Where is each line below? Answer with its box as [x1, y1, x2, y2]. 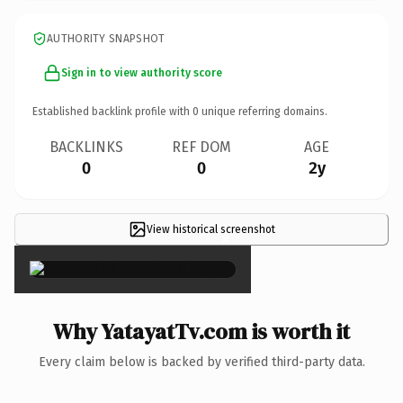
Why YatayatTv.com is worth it [53, 316, 350, 346]
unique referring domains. [199, 104, 327, 118]
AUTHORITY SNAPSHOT [47, 31, 166, 45]
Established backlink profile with [32, 104, 193, 118]
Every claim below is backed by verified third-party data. [38, 354, 365, 370]
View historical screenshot [146, 222, 275, 236]
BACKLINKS [49, 138, 123, 156]
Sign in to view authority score [61, 66, 222, 79]
